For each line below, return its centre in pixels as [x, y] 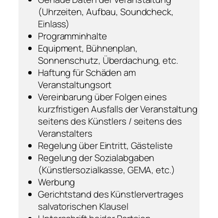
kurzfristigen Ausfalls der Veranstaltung [118, 109]
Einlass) [54, 24]
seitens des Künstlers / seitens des [110, 121]
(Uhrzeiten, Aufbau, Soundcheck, [106, 12]
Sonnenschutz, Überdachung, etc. [108, 61]
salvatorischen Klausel [83, 207]
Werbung [57, 182]
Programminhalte [73, 36]
